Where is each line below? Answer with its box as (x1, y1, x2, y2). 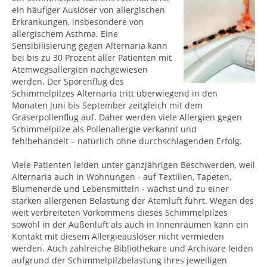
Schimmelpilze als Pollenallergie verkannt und (12, 123, 197, 135)
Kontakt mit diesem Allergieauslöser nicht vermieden (12, 231, 224, 242)
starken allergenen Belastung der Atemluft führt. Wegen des (12, 195, 254, 206)
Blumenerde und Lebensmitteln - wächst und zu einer (12, 183, 229, 194)
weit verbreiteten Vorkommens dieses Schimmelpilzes (12, 207, 228, 218)
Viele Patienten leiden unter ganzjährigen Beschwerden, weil (12, 159, 255, 170)
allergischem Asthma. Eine (12, 28, 118, 39)
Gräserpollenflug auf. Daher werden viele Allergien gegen (12, 111, 242, 123)
